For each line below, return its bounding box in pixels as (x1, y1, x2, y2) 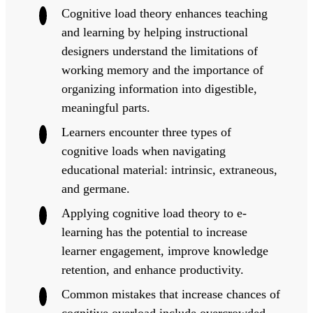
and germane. (61, 182, 130, 196)
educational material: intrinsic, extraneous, (61, 163, 277, 177)
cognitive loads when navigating (61, 144, 226, 159)
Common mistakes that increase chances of (61, 287, 280, 302)
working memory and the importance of (61, 63, 263, 78)
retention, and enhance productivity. (61, 263, 244, 277)
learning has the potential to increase (61, 225, 247, 240)
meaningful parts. (61, 101, 150, 115)
